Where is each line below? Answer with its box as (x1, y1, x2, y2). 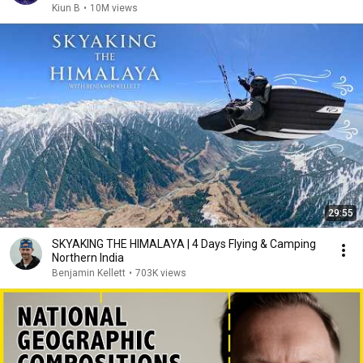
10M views (90, 2, 138, 14)
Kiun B (52, 2, 80, 14)
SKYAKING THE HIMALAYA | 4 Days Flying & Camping (52, 237, 316, 250)
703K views (135, 267, 186, 279)
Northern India (52, 251, 124, 264)
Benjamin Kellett (52, 267, 126, 279)
